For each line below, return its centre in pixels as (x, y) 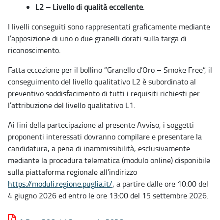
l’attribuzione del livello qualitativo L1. (71, 105)
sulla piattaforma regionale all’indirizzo (72, 172)
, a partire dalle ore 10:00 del (160, 184)
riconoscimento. (34, 50)
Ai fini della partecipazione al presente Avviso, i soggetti (101, 125)
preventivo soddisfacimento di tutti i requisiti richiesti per (104, 94)
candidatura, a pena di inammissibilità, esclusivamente (99, 149)
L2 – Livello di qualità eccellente (89, 7)
